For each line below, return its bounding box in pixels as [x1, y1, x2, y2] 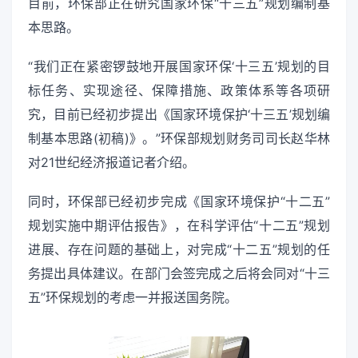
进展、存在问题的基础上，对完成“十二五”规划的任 [28, 241, 330, 258]
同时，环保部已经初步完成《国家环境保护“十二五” [28, 193, 330, 210]
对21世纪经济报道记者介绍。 [28, 154, 195, 171]
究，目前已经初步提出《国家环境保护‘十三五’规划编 [28, 106, 330, 123]
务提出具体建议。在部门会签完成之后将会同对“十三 [28, 265, 330, 282]
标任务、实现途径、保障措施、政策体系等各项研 [28, 82, 330, 99]
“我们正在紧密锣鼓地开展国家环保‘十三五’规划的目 [28, 58, 330, 75]
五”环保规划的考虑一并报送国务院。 [28, 289, 237, 306]
